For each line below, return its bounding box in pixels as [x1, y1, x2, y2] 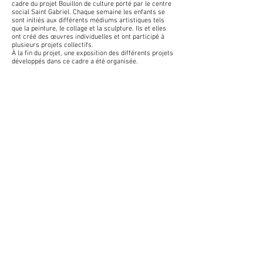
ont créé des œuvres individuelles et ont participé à [12, 33, 164, 41]
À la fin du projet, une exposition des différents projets [12, 49, 173, 58]
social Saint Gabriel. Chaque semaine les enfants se [12, 8, 165, 16]
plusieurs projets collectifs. [12, 41, 93, 49]
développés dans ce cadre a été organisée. [12, 58, 138, 66]
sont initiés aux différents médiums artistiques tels [12, 16, 164, 25]
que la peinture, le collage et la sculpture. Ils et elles [12, 25, 166, 33]
